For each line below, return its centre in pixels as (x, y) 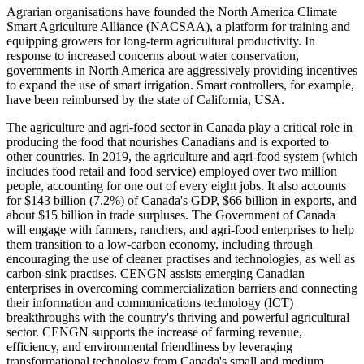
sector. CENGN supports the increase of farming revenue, (154, 332)
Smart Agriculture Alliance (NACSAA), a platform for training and (178, 27)
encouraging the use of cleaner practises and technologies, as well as (181, 259)
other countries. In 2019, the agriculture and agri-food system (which (182, 157)
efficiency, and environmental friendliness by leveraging (149, 347)
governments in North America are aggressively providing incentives (182, 71)
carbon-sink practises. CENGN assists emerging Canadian (156, 274)
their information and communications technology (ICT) (150, 303)
